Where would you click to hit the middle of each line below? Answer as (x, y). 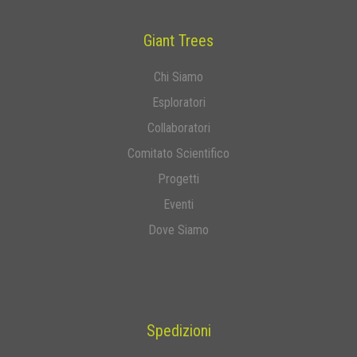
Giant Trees (178, 41)
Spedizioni (178, 331)
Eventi (178, 205)
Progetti (178, 179)
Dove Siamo (178, 230)
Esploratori (178, 103)
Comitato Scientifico (178, 154)
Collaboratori (178, 128)
